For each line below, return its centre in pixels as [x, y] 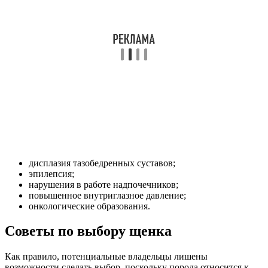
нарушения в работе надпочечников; [103, 184]
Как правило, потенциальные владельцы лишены [106, 257]
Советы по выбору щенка [88, 231]
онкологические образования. [89, 206]
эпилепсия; [51, 173]
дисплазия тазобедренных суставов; [102, 163]
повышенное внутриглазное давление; [107, 195]
